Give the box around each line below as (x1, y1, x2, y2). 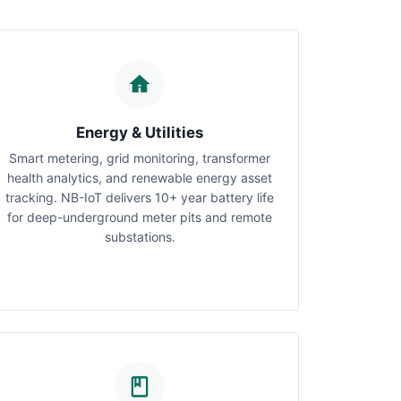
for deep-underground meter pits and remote (7, 209, 272, 225)
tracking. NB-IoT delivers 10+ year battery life (5, 190, 274, 205)
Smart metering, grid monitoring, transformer (9, 150, 270, 166)
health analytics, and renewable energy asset (7, 170, 272, 185)
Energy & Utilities (76, 124, 203, 141)
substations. (104, 229, 175, 244)
